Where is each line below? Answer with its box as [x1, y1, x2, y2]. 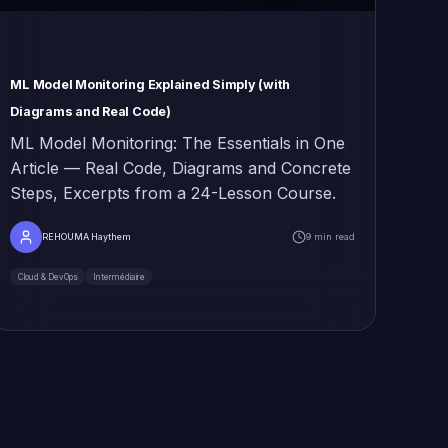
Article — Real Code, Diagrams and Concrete [10, 158, 352, 179]
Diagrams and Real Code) [10, 104, 171, 120]
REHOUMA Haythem [42, 231, 132, 243]
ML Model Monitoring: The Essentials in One [10, 133, 346, 154]
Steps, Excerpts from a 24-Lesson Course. [10, 183, 337, 204]
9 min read [305, 231, 355, 243]
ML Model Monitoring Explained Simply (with [10, 77, 291, 93]
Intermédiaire [92, 271, 145, 282]
